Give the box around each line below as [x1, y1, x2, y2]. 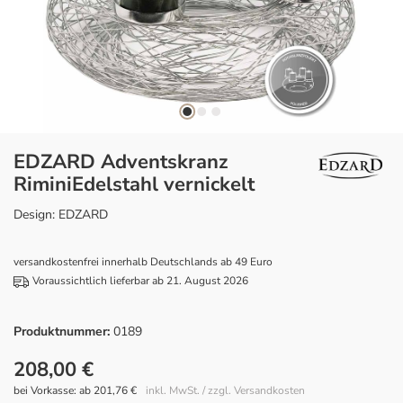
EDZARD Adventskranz [13, 148, 228, 175]
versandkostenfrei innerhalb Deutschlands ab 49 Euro [13, 255, 273, 269]
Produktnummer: [13, 323, 113, 340]
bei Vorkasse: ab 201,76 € [13, 383, 137, 398]
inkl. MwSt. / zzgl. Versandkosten [146, 383, 305, 398]
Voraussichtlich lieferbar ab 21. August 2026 [32, 273, 248, 288]
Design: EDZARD [13, 206, 108, 223]
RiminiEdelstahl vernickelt [13, 171, 255, 198]
